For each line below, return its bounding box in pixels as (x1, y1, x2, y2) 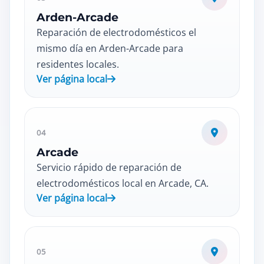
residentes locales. (37, 58, 119, 71)
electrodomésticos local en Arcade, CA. (37, 177, 209, 190)
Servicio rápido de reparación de (37, 161, 181, 174)
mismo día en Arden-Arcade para (37, 42, 183, 55)
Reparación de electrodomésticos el (37, 26, 196, 39)
